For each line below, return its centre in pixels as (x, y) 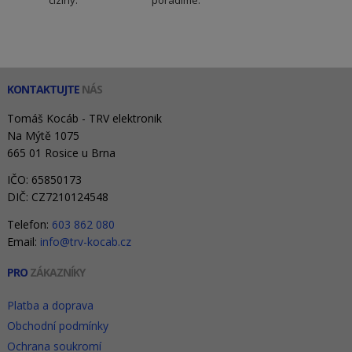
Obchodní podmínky (57, 325)
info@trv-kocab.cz (85, 241)
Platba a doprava (50, 305)
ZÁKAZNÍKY (56, 272)
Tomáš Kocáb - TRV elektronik (84, 118)
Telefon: (29, 224)
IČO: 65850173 (44, 180)
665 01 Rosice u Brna (61, 152)
